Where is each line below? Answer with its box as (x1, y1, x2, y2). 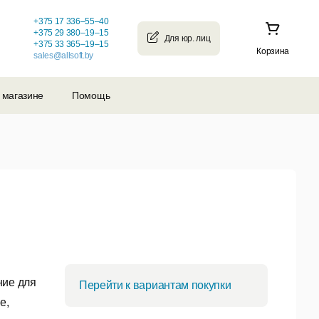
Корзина (256, 46, 289, 56)
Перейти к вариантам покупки (79, 279, 231, 292)
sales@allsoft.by (33, 51, 94, 61)
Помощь (72, 90, 110, 101)
